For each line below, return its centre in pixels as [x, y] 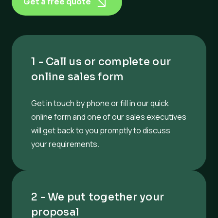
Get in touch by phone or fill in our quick [100, 103]
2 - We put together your [98, 197]
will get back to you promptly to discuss [101, 131]
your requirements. [65, 144]
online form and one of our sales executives [109, 117]
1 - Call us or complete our [101, 62]
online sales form [78, 77]
